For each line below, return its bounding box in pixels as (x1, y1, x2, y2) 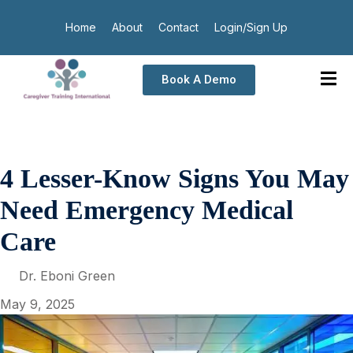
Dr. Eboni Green (19, 268, 115, 284)
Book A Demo (162, 72, 237, 87)
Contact (158, 20, 199, 34)
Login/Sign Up (214, 20, 288, 34)
